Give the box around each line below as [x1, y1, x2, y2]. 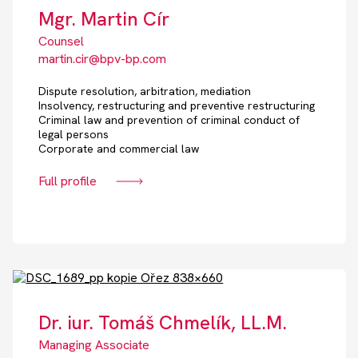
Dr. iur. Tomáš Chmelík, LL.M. [38, 310, 288, 336]
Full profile [38, 173, 97, 190]
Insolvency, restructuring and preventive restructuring [38, 98, 316, 113]
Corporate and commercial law [38, 141, 200, 157]
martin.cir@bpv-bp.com [38, 50, 167, 68]
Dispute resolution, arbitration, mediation [38, 84, 252, 99]
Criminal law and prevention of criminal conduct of [38, 113, 300, 128]
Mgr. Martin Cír [38, 6, 170, 32]
